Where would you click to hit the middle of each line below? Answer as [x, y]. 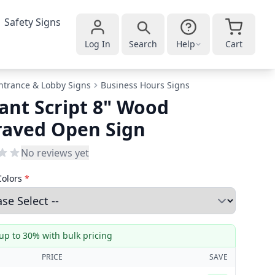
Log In [98, 44]
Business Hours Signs [145, 85]
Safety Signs [33, 22]
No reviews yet [55, 153]
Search [143, 44]
